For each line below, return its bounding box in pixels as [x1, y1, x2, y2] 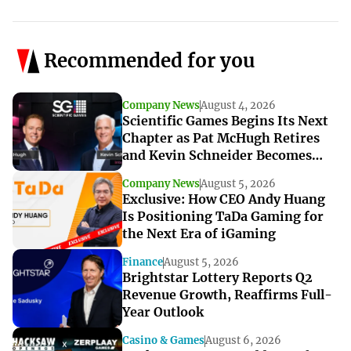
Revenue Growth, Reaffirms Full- [122, 287, 332, 303]
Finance [122, 255, 163, 270]
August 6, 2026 [205, 334, 281, 348]
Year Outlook [122, 304, 204, 320]
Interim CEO [122, 165, 201, 181]
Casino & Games [122, 334, 204, 348]
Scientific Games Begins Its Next [122, 113, 328, 129]
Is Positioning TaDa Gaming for [122, 208, 324, 225]
